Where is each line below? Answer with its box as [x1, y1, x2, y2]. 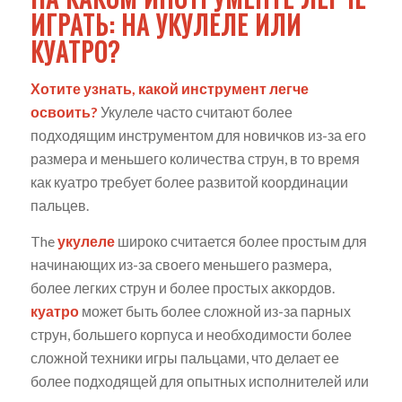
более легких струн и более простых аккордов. [30, 278, 335, 296]
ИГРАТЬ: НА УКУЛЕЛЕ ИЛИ [30, 5, 301, 43]
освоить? [30, 103, 98, 121]
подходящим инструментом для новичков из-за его [30, 127, 366, 144]
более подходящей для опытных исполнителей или [30, 371, 369, 389]
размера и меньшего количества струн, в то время [30, 150, 360, 168]
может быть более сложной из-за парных [78, 301, 351, 319]
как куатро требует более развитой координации [30, 173, 348, 191]
